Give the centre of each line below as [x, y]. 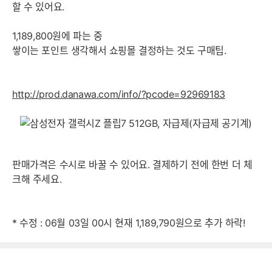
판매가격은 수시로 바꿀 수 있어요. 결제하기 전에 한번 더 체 [132, 165]
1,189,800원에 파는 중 [57, 36]
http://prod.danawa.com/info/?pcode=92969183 [119, 94]
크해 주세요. [37, 179]
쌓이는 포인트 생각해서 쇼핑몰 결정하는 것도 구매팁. [119, 50]
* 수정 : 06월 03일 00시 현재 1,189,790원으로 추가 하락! [129, 223]
